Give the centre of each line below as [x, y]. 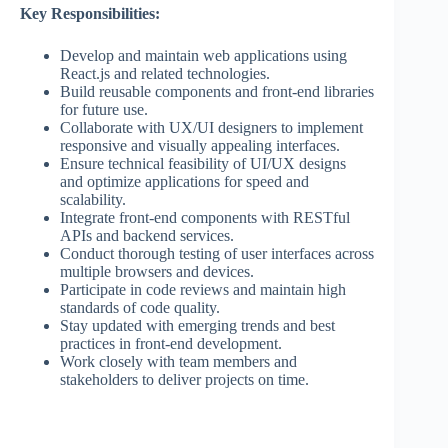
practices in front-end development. [171, 344]
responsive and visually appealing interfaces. [200, 146]
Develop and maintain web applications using [203, 56]
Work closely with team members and [178, 362]
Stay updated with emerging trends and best [197, 326]
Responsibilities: [105, 14]
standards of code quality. [140, 308]
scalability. [93, 200]
